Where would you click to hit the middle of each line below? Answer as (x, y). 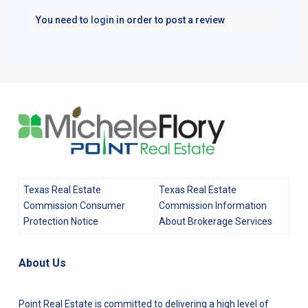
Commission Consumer (74, 205)
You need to (63, 20)
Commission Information (213, 205)
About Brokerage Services (216, 221)
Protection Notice (61, 221)
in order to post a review (169, 20)
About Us (42, 263)
